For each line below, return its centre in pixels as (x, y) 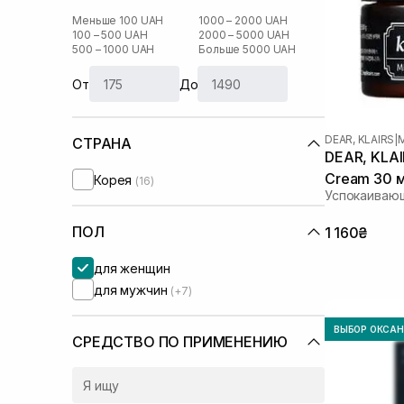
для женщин (132, 268)
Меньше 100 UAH (118, 20)
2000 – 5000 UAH (244, 35)
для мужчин (133, 289)
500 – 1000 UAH (114, 49)
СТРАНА (102, 143)
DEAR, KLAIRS (360, 139)
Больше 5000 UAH (248, 49)
